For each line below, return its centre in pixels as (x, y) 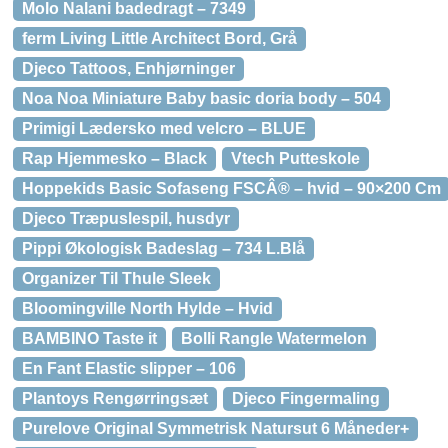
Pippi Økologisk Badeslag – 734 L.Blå (163, 248)
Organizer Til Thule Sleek (116, 278)
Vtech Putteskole (295, 158)
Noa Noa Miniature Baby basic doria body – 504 (201, 98)
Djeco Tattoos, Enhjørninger (128, 68)
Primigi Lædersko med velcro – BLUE (164, 128)
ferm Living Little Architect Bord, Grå (159, 38)
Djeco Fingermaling (306, 398)
